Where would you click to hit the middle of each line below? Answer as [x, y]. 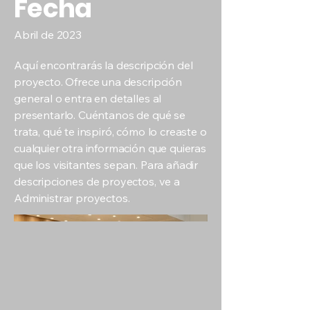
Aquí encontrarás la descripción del [103, 65]
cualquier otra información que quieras [110, 148]
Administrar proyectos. [72, 198]
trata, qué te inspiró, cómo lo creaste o [110, 131]
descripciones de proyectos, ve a [97, 181]
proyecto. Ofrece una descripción [98, 82]
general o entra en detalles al [88, 98]
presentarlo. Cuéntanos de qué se [100, 115]
